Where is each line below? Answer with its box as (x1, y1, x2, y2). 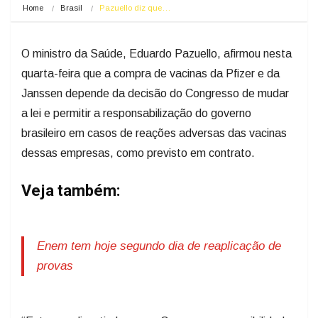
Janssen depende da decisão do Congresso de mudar (21, 87, 289, 100)
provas (37, 259, 73, 273)
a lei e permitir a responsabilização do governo (21, 107, 251, 120)
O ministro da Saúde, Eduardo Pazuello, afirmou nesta (21, 48, 292, 60)
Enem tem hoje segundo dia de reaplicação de (37, 239, 281, 253)
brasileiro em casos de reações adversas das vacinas (21, 127, 287, 140)
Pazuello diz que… (99, 4, 170, 13)
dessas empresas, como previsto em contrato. (21, 147, 255, 160)
